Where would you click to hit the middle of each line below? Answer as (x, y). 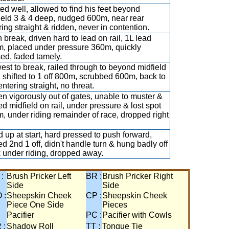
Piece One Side (35, 205)
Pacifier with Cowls (137, 215)
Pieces (115, 205)
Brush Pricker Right (138, 176)
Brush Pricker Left (39, 176)
